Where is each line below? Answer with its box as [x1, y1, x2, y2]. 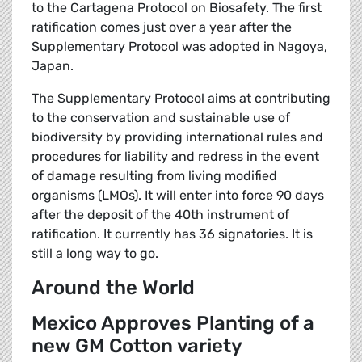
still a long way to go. [32, 246, 158, 262]
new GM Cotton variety [32, 335, 242, 358]
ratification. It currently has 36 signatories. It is [32, 226, 313, 242]
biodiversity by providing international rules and [32, 129, 323, 145]
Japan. [32, 58, 74, 74]
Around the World [32, 276, 195, 300]
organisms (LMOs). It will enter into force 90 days [32, 187, 324, 204]
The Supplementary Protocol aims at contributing [32, 90, 330, 107]
